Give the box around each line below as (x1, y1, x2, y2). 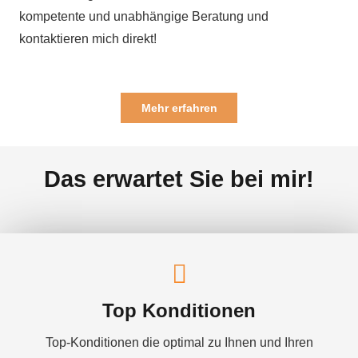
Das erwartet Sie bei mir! (44, 166, 314, 193)
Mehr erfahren (141, 101, 217, 115)
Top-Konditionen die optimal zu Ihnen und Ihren (45, 336, 313, 350)
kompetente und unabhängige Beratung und (19, 10, 268, 24)
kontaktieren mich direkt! (19, 32, 157, 46)
